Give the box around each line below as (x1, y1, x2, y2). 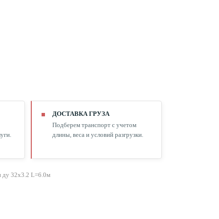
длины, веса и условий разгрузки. (52, 131, 143, 138)
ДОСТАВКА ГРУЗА (52, 110, 109, 117)
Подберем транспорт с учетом (52, 121, 136, 129)
